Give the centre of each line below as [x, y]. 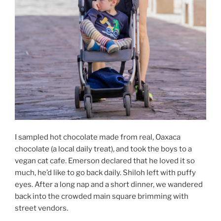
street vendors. [41, 208]
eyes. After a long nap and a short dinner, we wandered [109, 184]
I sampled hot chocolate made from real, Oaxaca [98, 137]
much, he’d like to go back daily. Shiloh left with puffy [105, 172]
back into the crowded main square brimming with [102, 196]
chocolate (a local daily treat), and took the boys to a [103, 149]
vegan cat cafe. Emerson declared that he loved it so [105, 161]
